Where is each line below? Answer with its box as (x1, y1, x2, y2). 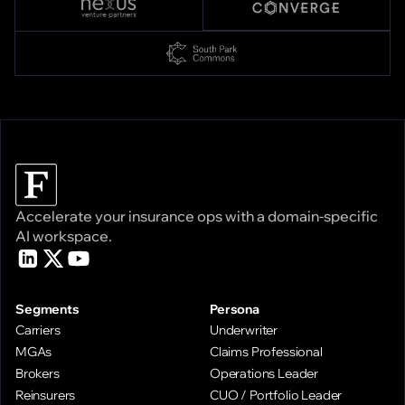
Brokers (15, 364, 60, 381)
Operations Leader (210, 364, 319, 381)
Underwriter (210, 321, 278, 338)
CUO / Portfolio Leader (210, 386, 343, 403)
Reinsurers (15, 386, 76, 403)
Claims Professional (210, 343, 323, 360)
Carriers (15, 321, 61, 338)
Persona (210, 300, 260, 317)
